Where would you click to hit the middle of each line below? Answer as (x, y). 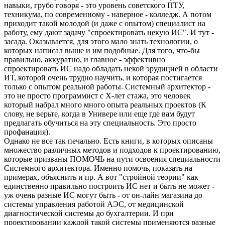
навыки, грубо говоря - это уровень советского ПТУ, (94, 6)
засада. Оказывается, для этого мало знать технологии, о (101, 42)
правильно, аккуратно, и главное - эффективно (85, 60)
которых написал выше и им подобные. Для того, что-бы (102, 51)
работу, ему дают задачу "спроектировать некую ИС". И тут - (109, 33)
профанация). (27, 132)
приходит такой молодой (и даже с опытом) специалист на (105, 24)
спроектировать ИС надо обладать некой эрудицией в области (111, 69)
